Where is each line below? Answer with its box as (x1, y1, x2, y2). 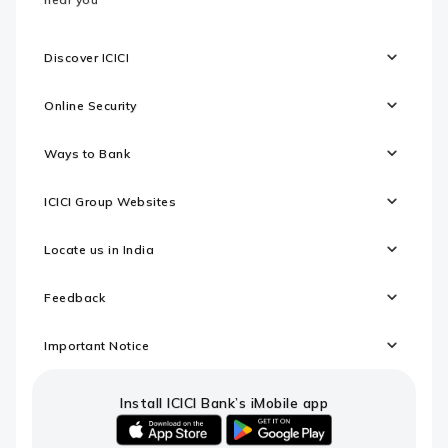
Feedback (44, 289, 105, 305)
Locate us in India (44, 241, 154, 257)
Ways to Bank (44, 145, 130, 161)
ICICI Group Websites (44, 193, 176, 209)
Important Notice (44, 337, 149, 353)
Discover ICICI (44, 49, 129, 65)
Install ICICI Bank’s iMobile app (120, 394, 328, 412)
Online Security (44, 97, 137, 113)
